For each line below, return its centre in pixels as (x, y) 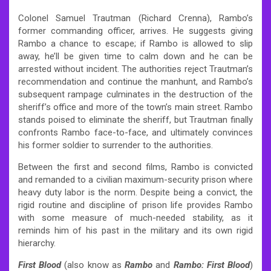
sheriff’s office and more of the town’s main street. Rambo (135, 107)
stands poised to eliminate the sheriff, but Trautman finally (135, 119)
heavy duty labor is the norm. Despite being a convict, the (135, 192)
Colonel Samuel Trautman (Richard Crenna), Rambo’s (135, 18)
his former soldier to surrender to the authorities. (116, 145)
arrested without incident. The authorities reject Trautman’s (135, 69)
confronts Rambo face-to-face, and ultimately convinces (135, 132)
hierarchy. (37, 243)
